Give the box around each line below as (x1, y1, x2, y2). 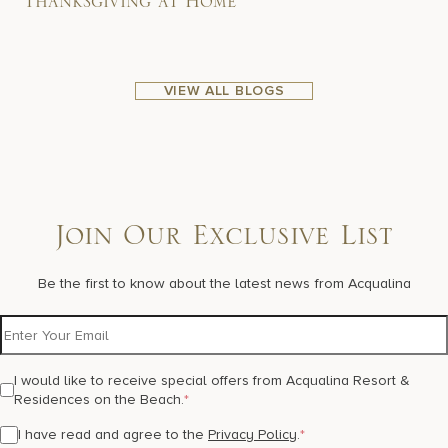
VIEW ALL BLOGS (163, 81, 285, 99)
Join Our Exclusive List (55, 225, 393, 262)
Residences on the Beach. (13, 391, 184, 409)
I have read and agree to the (18, 426, 208, 444)
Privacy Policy (208, 426, 297, 444)
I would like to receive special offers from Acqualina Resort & (13, 372, 410, 390)
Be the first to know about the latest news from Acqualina (37, 274, 411, 292)
